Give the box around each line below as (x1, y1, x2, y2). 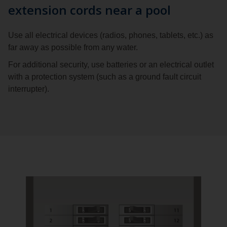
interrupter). (8, 85, 49, 94)
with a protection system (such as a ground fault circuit (8, 72, 201, 82)
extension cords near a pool (8, 2, 171, 19)
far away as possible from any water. (8, 43, 138, 52)
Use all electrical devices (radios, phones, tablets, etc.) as (8, 31, 213, 40)
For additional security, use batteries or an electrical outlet (8, 60, 214, 69)
